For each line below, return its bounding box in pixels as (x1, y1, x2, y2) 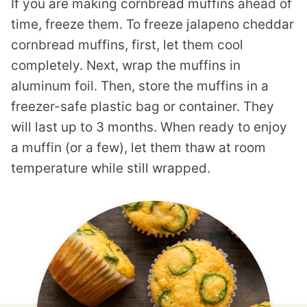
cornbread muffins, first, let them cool (11, 37, 243, 53)
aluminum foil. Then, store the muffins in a (11, 78, 269, 95)
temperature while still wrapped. (11, 160, 210, 177)
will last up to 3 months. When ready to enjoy (11, 119, 287, 136)
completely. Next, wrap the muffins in (11, 58, 241, 74)
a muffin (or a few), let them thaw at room (11, 140, 266, 156)
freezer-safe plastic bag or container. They (11, 99, 274, 115)
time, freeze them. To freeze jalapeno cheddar (11, 16, 294, 33)
